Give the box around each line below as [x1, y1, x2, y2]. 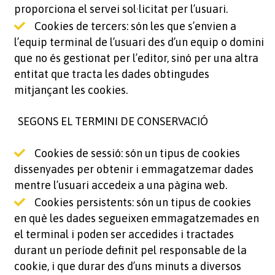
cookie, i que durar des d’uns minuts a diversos [14, 260, 241, 273]
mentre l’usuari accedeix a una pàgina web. [14, 179, 227, 192]
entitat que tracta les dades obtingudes [14, 68, 209, 80]
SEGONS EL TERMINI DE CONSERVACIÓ [10, 115, 208, 128]
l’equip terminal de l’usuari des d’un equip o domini [14, 36, 264, 48]
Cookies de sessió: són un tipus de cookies [34, 147, 240, 160]
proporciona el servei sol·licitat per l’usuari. [14, 2, 228, 15]
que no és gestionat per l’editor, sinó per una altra [14, 52, 258, 64]
